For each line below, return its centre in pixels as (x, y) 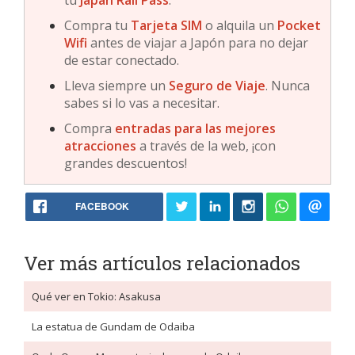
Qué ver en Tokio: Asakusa (96, 297)
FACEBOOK (102, 206)
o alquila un (240, 26)
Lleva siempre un (116, 86)
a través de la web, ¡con (206, 146)
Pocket (299, 26)
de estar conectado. (122, 61)
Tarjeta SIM (166, 26)
